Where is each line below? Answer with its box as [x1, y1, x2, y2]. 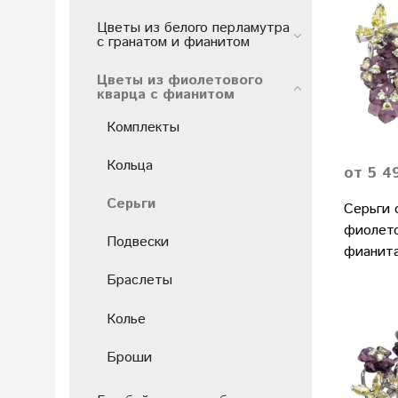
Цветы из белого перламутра [97, 17, 290, 38]
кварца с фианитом [97, 84, 235, 105]
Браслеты [107, 270, 172, 291]
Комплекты [107, 116, 179, 138]
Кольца [107, 155, 153, 176]
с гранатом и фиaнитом [97, 31, 250, 52]
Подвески [107, 232, 169, 253]
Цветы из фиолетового [97, 70, 263, 91]
